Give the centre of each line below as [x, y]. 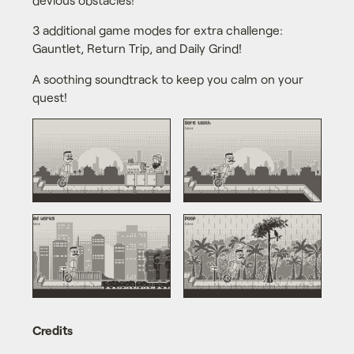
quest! [49, 96]
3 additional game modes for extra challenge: [157, 30]
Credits [52, 330]
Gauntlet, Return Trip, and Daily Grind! [137, 48]
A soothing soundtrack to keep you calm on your [168, 78]
